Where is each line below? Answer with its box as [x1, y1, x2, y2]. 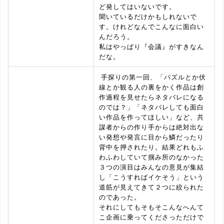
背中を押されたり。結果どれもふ [99, 142, 204, 151]
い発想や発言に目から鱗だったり [99, 132, 204, 141]
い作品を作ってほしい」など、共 [99, 112, 204, 121]
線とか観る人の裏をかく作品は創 [99, 82, 204, 91]
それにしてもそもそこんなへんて [99, 202, 204, 211]
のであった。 [99, 192, 141, 201]
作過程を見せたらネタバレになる [99, 92, 204, 101]
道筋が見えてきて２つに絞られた [99, 182, 204, 191]
